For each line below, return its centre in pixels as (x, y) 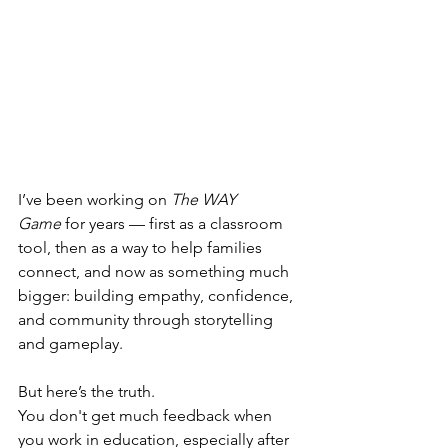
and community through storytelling (147, 319)
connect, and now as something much (155, 271)
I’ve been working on (94, 199)
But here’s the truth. (86, 391)
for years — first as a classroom (174, 223)
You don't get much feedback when (147, 415)
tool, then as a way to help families (142, 247)
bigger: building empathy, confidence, (157, 295)
